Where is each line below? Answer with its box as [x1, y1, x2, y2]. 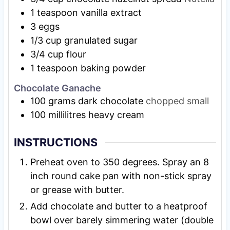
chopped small [145, 95, 209, 107]
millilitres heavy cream [48, 109, 144, 121]
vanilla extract [80, 7, 142, 18]
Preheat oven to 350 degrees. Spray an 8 [30, 156, 209, 167]
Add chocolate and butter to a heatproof [30, 200, 207, 212]
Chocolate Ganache [13, 83, 101, 94]
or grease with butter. [30, 184, 124, 195]
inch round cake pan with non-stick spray [30, 170, 212, 181]
